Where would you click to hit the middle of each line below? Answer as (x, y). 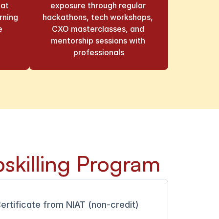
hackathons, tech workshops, (98, 17)
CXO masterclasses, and (98, 29)
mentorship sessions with (98, 41)
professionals (99, 52)
